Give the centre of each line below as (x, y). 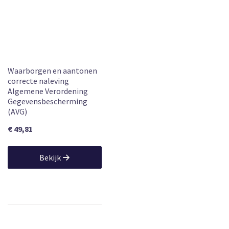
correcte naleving (38, 81)
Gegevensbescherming (48, 101)
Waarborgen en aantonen (52, 70)
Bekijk (50, 157)
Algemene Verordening (48, 91)
